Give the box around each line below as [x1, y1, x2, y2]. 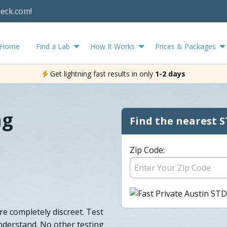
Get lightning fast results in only [50, 68, 153, 79]
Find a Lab [36, 41, 70, 51]
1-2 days [155, 68, 185, 79]
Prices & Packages [155, 41, 216, 51]
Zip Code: [130, 144, 165, 156]
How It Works [90, 41, 135, 51]
